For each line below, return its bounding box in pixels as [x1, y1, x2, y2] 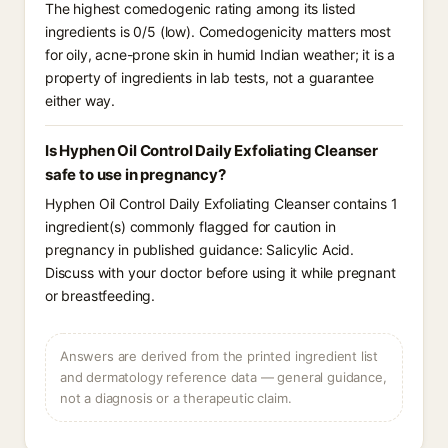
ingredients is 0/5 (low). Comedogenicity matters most [45, 23, 391, 40]
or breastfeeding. [45, 287, 156, 304]
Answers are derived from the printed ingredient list [60, 348, 379, 364]
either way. [45, 92, 116, 109]
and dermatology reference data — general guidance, [60, 369, 387, 385]
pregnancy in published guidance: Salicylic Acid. [45, 241, 354, 258]
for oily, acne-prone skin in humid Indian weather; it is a [45, 46, 396, 63]
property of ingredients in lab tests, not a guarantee [45, 69, 374, 86]
